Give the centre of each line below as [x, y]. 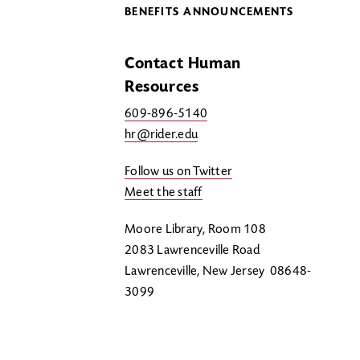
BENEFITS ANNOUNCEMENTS [209, 13]
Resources [162, 88]
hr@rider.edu [161, 135]
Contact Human [183, 64]
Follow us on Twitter [178, 172]
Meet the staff [164, 193]
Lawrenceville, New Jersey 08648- [218, 272]
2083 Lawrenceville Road [193, 251]
